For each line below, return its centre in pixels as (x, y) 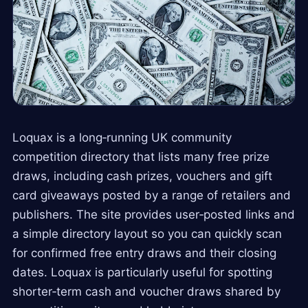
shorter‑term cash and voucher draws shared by (146, 292)
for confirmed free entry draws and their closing (144, 253)
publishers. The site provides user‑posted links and (154, 215)
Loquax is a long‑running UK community (122, 138)
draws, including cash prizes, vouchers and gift (142, 176)
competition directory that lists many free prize (141, 157)
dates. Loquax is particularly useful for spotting (142, 273)
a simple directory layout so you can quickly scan (147, 234)
